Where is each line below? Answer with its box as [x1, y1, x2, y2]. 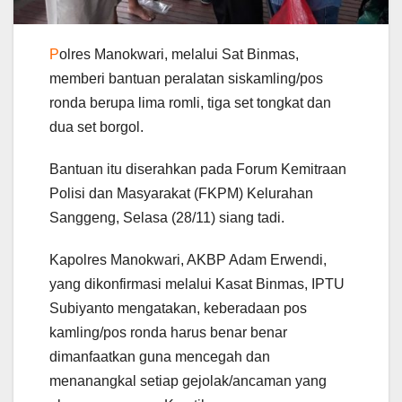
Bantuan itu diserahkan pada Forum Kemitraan [49, 161, 346, 177]
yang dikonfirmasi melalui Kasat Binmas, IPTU [49, 275, 345, 292]
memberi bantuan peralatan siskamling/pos [49, 70, 323, 86]
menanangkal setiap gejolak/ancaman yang [49, 372, 327, 389]
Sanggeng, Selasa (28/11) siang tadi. [49, 209, 284, 225]
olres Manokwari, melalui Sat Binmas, [59, 46, 299, 62]
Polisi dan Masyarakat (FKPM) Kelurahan [49, 185, 313, 201]
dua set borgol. [49, 118, 144, 135]
